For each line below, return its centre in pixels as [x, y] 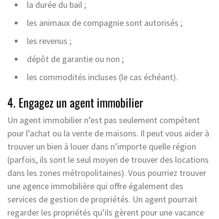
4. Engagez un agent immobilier [75, 102]
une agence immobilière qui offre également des [95, 186]
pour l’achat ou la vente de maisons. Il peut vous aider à [108, 133]
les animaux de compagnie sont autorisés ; [105, 22]
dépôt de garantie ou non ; [75, 59]
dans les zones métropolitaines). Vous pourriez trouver [107, 173]
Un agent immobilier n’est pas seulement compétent [104, 120]
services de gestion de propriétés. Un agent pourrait [102, 199]
